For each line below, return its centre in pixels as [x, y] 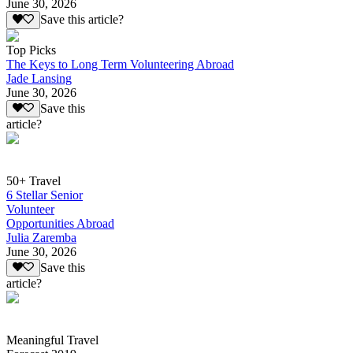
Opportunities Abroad [60, 223]
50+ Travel [33, 180]
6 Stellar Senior [45, 195]
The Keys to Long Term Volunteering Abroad [120, 64]
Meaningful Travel [52, 340]
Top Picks [31, 50]
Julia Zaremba [41, 237]
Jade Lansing [39, 78]
